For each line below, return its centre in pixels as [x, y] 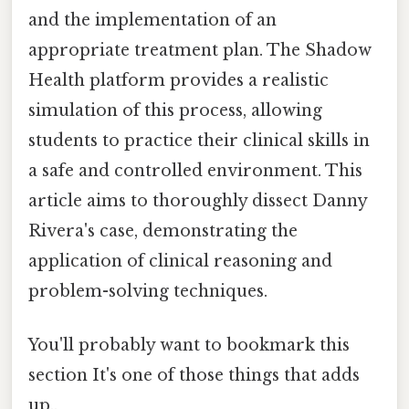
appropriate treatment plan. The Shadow [200, 50]
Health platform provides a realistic [178, 80]
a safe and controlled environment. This [195, 170]
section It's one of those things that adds [194, 376]
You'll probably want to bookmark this [189, 346]
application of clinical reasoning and [180, 261]
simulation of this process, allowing [175, 110]
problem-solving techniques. [148, 291]
